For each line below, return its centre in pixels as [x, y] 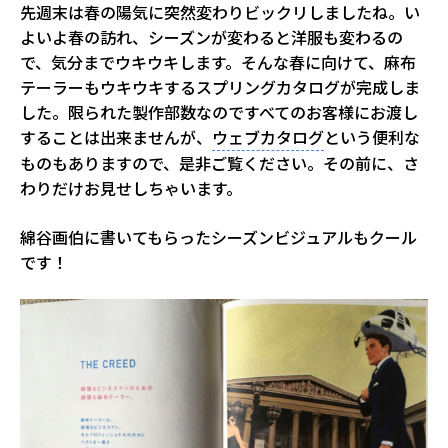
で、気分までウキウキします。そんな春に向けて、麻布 [218, 61]
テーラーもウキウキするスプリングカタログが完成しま [220, 86]
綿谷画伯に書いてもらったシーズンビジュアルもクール [218, 236]
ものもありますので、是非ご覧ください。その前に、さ [219, 162]
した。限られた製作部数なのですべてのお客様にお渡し [219, 111]
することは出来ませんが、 [116, 136]
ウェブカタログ [268, 136]
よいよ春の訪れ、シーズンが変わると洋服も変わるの [211, 36]
